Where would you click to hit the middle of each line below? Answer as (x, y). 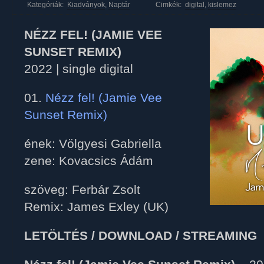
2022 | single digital (79, 69)
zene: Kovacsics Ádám (89, 161)
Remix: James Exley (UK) (96, 207)
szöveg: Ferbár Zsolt (82, 190)
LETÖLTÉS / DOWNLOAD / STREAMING (141, 236)
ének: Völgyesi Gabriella (93, 144)
